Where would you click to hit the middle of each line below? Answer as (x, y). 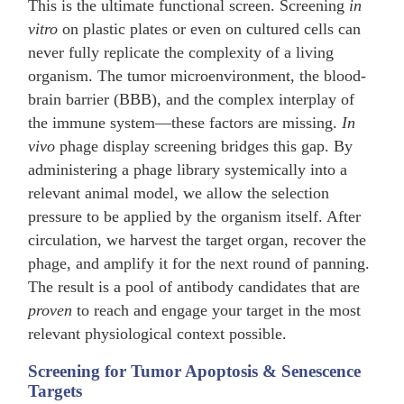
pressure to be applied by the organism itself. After (195, 216)
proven (50, 310)
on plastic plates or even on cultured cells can (210, 28)
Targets (55, 391)
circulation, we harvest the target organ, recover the (197, 239)
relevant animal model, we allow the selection (179, 193)
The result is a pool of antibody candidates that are (194, 286)
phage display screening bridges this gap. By (204, 146)
